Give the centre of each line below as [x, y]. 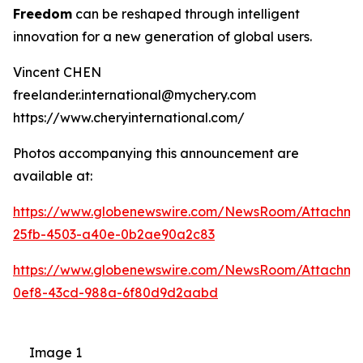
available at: [53, 176]
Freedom [43, 14]
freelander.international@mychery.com [135, 95]
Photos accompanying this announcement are [156, 154]
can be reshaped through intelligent [186, 14]
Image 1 [56, 353]
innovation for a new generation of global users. [162, 37]
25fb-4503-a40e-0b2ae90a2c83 [114, 235]
